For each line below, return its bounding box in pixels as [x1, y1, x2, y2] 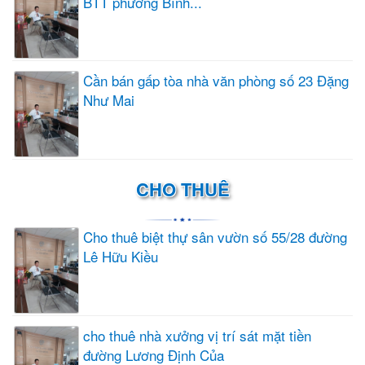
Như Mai [83, 90, 134, 111]
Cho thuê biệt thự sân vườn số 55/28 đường [83, 226, 347, 247]
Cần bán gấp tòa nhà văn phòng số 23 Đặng [83, 70, 349, 91]
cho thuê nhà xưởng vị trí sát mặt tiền [83, 324, 311, 345]
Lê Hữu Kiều [83, 245, 158, 266]
